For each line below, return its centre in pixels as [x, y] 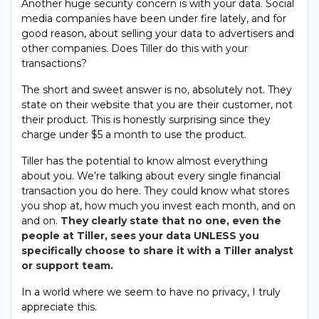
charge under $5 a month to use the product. [134, 134]
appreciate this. [59, 307]
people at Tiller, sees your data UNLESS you [140, 235]
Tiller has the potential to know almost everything [145, 161]
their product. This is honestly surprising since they [146, 119]
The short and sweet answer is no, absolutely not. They [157, 89]
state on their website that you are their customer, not [157, 104]
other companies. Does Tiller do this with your [135, 48]
